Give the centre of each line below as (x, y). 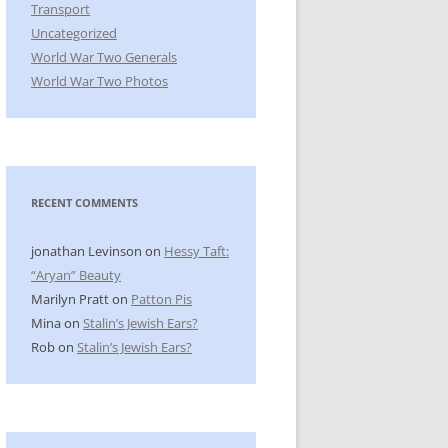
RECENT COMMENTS (84, 203)
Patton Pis (161, 299)
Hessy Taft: (196, 251)
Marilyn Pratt (70, 299)
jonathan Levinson (86, 251)
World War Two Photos (99, 81)
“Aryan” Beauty (76, 275)
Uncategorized (74, 33)
